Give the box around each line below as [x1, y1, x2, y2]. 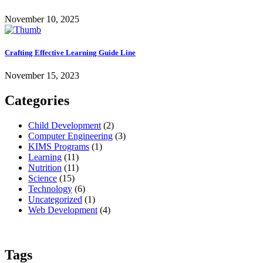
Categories [5, 93, 69, 109]
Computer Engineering [28, 131, 113, 141]
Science [28, 173, 57, 184]
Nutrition [28, 163, 62, 173]
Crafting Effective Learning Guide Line [5, 48, 136, 58]
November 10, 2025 [5, 14, 79, 24]
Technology [28, 184, 72, 194]
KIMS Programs [28, 141, 89, 152]
